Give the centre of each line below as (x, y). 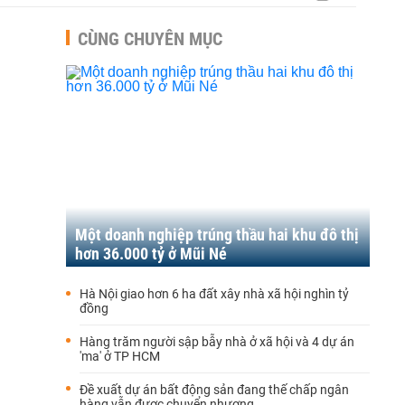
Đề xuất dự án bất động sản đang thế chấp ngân (214, 390)
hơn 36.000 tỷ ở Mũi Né (151, 254)
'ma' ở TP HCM (120, 356)
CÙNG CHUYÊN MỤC (150, 39)
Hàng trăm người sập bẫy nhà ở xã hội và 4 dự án (217, 342)
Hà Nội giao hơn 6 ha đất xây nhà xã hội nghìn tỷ (214, 294)
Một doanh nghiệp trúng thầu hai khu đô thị (217, 235)
